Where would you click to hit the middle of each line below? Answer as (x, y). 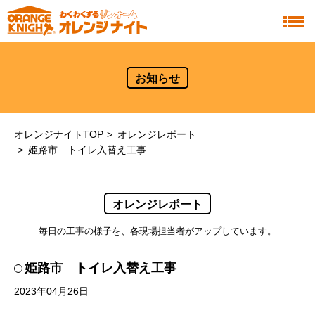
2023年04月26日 (51, 291)
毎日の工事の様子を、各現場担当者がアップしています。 (157, 231)
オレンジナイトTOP (59, 134)
